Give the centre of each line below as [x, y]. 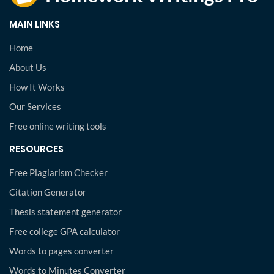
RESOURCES [36, 149]
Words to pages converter [61, 251]
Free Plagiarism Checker [58, 172]
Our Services [35, 106]
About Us [28, 67]
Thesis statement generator [65, 212]
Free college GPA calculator [65, 231]
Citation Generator [48, 192]
